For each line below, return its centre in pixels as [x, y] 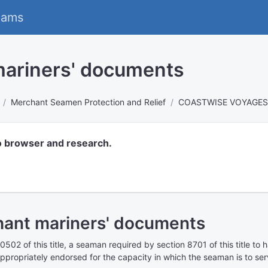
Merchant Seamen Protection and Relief [88, 102]
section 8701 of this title [203, 244]
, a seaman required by [110, 244]
